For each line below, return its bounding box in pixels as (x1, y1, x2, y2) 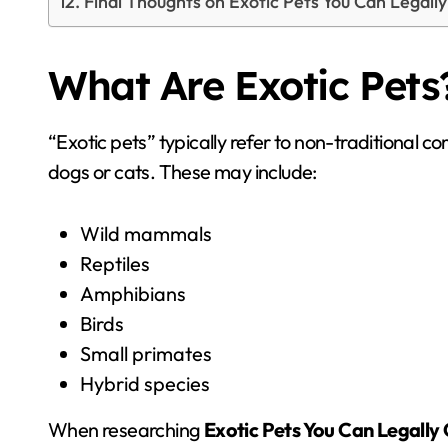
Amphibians (80, 281, 186, 306)
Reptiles (80, 251, 150, 276)
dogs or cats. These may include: (48, 159, 317, 184)
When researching (48, 417, 204, 442)
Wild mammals (80, 221, 212, 246)
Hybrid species (80, 371, 210, 396)
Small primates (80, 341, 212, 366)
